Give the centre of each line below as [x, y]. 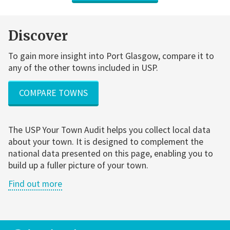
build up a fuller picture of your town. [78, 165]
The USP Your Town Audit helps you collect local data [109, 130]
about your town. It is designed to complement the [106, 141]
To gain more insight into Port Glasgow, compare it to [111, 56]
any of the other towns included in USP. [83, 68]
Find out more [35, 184]
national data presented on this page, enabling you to [110, 153]
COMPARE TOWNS [53, 93]
